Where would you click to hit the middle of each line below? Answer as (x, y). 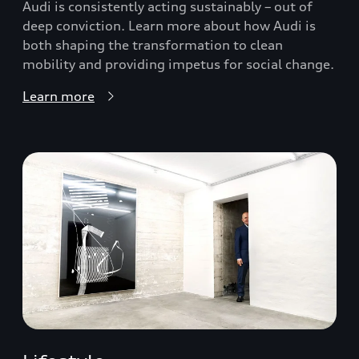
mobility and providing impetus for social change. (178, 64)
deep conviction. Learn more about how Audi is (169, 26)
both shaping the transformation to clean (153, 45)
